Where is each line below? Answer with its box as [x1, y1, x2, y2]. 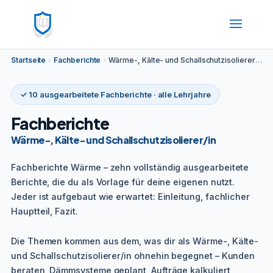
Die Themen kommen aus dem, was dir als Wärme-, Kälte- [11, 235, 259, 246]
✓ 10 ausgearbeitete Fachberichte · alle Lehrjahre [20, 90, 211, 99]
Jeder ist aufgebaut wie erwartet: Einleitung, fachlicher [11, 191, 250, 202]
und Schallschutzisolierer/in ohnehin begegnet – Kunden [11, 250, 255, 261]
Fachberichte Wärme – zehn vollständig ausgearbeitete [11, 162, 249, 172]
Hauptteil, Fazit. [11, 206, 78, 216]
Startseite [11, 55, 46, 65]
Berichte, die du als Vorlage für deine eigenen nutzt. [11, 177, 235, 187]
